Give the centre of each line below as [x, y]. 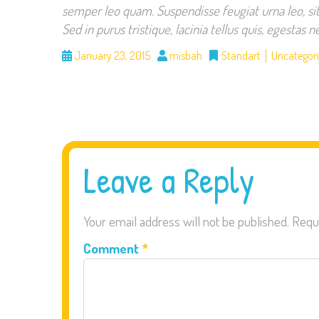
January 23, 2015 [111, 56]
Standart [241, 56]
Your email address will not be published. [186, 221]
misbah [185, 56]
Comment [113, 249]
